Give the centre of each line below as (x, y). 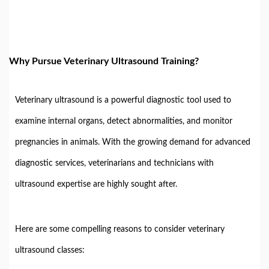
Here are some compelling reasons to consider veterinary (120, 229)
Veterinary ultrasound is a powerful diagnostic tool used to (123, 100)
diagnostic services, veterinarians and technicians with (114, 163)
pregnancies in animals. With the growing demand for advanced (133, 142)
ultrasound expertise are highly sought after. (96, 184)
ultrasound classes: (50, 250)
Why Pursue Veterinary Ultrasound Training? (104, 61)
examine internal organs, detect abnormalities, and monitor (124, 121)
